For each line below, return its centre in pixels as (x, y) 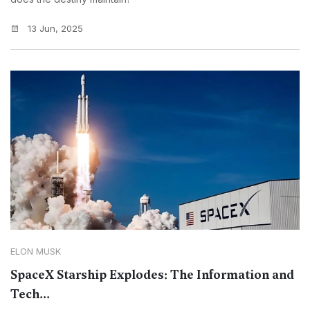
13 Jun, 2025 (54, 29)
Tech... (30, 294)
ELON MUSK (36, 252)
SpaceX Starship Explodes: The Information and (152, 275)
